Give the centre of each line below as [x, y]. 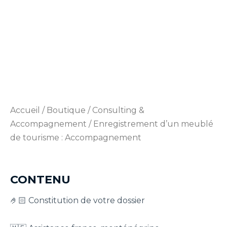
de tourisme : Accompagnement [76, 137]
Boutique [66, 110]
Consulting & [118, 110]
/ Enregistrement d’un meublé [150, 124]
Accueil [25, 110]
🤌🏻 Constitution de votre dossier [78, 201]
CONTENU [40, 179]
